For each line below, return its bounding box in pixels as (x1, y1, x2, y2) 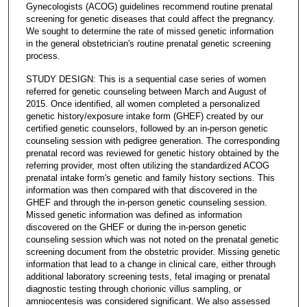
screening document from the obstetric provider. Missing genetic (25, 246, 280, 257)
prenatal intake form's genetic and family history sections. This (25, 172, 275, 183)
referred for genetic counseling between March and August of (25, 86, 267, 97)
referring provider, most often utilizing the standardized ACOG (25, 160, 269, 171)
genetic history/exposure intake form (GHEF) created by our (25, 110, 263, 121)
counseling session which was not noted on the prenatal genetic (25, 234, 279, 245)
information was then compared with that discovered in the (25, 184, 257, 195)
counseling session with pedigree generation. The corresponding (25, 135, 280, 146)
